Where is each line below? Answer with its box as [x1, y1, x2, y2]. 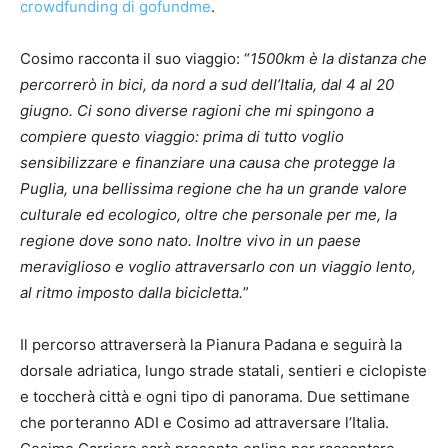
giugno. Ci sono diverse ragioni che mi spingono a [20, 101, 374, 121]
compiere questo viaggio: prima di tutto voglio [20, 127, 344, 147]
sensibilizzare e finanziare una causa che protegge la [20, 153, 395, 173]
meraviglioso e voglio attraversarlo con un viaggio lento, [20, 257, 416, 277]
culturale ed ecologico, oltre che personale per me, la [20, 205, 397, 225]
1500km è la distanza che [250, 49, 427, 69]
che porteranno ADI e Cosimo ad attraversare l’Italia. [20, 413, 389, 433]
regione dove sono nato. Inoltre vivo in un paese [20, 231, 361, 251]
